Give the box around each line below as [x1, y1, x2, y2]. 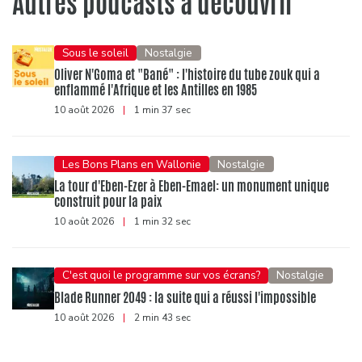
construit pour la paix [54, 192, 162, 212]
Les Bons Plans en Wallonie [62, 156, 202, 172]
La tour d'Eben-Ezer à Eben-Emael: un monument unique [54, 177, 329, 196]
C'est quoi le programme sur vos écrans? [62, 267, 261, 284]
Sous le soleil [62, 44, 129, 61]
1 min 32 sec [132, 215, 191, 229]
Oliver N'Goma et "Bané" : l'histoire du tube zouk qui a [54, 65, 320, 85]
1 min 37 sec [132, 103, 191, 117]
